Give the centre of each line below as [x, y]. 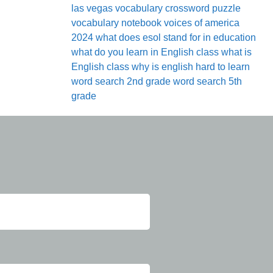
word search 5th [207, 81]
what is [236, 52]
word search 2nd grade [121, 81]
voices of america [202, 23]
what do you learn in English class [145, 52]
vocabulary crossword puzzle [178, 8]
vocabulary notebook [116, 23]
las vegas [92, 8]
